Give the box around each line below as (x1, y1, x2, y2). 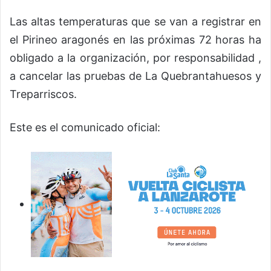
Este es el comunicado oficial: (10, 121, 160, 134)
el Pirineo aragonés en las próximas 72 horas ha (10, 33, 261, 47)
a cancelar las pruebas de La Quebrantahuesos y (10, 70, 261, 83)
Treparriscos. (10, 88, 77, 101)
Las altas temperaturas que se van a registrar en (10, 15, 261, 28)
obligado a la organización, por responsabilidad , (10, 51, 261, 65)
